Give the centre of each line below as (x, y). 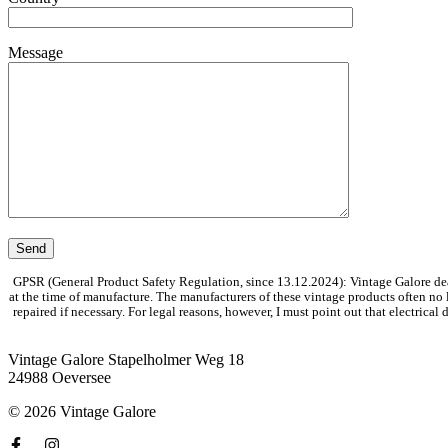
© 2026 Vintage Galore (82, 412)
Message (35, 53)
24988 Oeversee (59, 378)
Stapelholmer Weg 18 (174, 360)
